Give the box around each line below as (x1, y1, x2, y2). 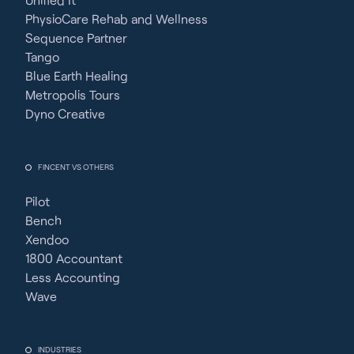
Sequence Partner (25, 30, 127, 46)
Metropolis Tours (25, 87, 120, 103)
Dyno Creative (25, 106, 105, 122)
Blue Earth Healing (25, 68, 128, 84)
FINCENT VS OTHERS (38, 162, 114, 172)
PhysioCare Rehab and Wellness (25, 11, 208, 27)
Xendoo (25, 232, 69, 247)
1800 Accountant (25, 250, 122, 266)
